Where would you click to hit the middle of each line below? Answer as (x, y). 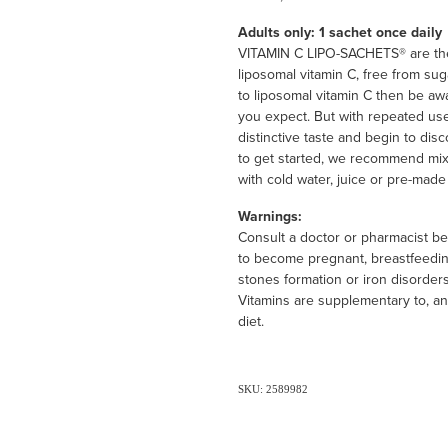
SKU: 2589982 (272, 389)
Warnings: (269, 216)
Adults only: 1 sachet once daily (339, 32)
